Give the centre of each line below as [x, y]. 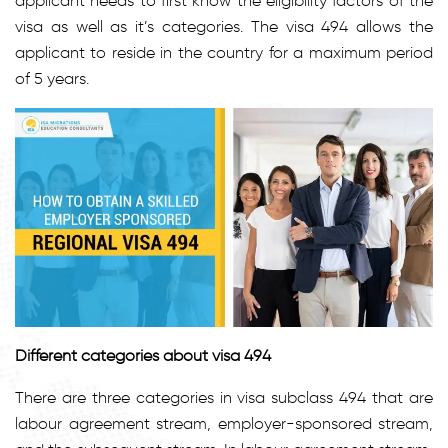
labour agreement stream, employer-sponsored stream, [224, 423]
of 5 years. [52, 78]
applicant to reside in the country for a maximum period [224, 52]
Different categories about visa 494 [143, 355]
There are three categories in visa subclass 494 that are [224, 397]
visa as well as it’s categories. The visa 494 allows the [224, 26]
